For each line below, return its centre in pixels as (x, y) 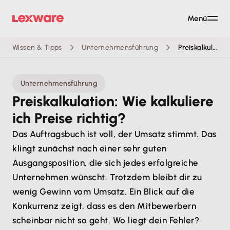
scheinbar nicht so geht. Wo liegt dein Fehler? (106, 220)
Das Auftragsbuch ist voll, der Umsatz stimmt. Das (114, 134)
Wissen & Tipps (37, 47)
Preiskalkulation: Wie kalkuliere (113, 101)
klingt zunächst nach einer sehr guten (90, 148)
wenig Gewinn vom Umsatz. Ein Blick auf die (104, 191)
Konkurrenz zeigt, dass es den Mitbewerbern (104, 206)
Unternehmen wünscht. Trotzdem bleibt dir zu (107, 177)
